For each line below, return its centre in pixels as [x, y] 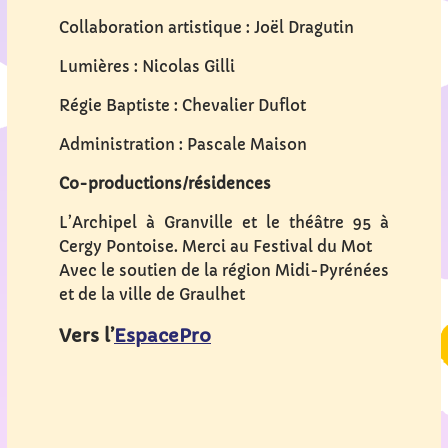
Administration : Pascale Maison [183, 144]
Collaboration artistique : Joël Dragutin [206, 27]
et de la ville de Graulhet [152, 294]
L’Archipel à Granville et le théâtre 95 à [224, 222]
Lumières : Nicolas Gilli [147, 66]
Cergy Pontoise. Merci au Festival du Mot [215, 246]
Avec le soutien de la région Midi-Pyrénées [224, 270]
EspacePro [162, 336]
